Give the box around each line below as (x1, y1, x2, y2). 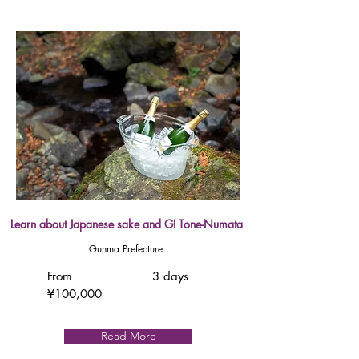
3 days (152, 268, 188, 284)
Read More (100, 329, 156, 343)
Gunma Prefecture (89, 242, 163, 256)
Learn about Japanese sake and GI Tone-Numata (10, 216, 243, 232)
